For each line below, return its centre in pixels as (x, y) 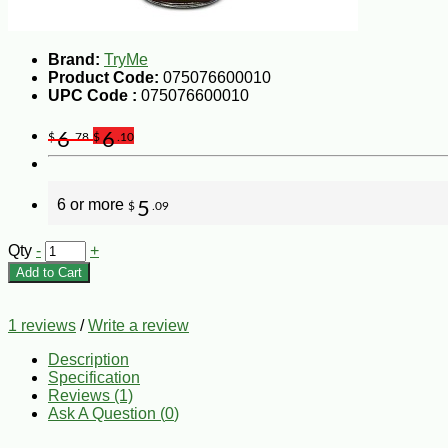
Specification (94, 377)
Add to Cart (49, 272)
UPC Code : (94, 95)
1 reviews (42, 325)
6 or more (92, 204)
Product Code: (103, 77)
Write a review (138, 325)
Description (88, 359)
